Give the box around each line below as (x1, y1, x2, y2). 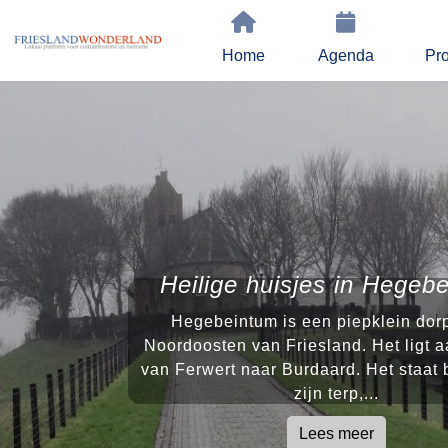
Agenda (317, 47, 374, 64)
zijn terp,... (293, 385, 379, 402)
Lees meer (298, 425, 374, 442)
